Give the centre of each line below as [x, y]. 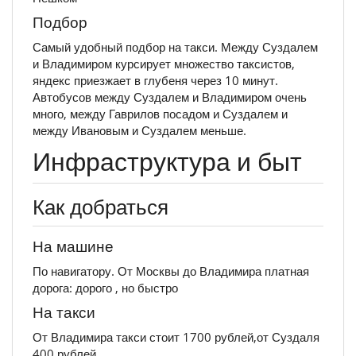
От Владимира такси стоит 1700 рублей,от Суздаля [176, 337]
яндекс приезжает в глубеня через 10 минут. [155, 80]
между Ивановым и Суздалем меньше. [139, 130]
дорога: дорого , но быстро [105, 287]
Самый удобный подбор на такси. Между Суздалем [175, 46]
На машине [73, 247]
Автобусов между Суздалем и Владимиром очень [170, 97]
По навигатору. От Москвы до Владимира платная [171, 271]
